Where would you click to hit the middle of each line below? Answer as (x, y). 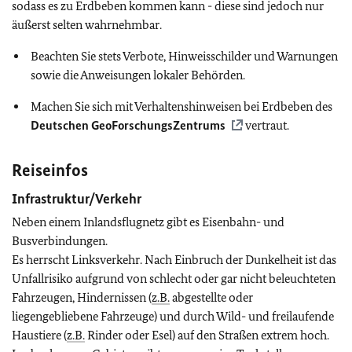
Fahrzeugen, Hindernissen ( (82, 297)
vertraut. (266, 125)
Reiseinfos (50, 170)
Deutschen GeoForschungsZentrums (128, 125)
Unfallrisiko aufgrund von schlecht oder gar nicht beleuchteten (174, 279)
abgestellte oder (211, 297)
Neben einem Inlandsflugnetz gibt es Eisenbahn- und (148, 222)
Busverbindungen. (60, 241)
